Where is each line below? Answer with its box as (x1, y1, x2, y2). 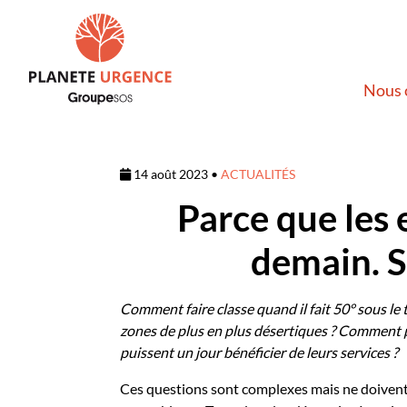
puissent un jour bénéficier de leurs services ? (120, 343, 398, 361)
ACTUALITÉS (221, 166, 295, 182)
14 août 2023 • (131, 166, 221, 182)
